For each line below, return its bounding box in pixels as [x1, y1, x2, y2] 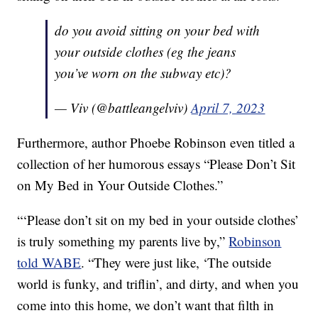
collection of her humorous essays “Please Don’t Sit [17, 155, 296, 173]
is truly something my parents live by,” [17, 232, 229, 251]
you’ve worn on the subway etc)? [55, 64, 232, 82]
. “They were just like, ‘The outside [81, 253, 272, 272]
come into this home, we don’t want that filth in [17, 296, 275, 314]
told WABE [17, 253, 82, 272]
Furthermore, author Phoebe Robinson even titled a [17, 133, 295, 152]
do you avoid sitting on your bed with [55, 21, 261, 40]
